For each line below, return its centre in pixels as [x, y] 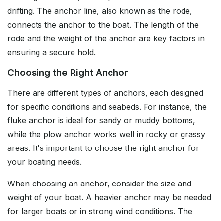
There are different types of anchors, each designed [105, 93]
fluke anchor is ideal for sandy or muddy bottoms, [101, 121]
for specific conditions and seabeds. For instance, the [107, 107]
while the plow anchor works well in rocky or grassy [106, 134]
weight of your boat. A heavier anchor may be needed [109, 198]
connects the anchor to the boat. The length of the [103, 25]
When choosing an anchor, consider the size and [99, 184]
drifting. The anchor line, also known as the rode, [100, 11]
